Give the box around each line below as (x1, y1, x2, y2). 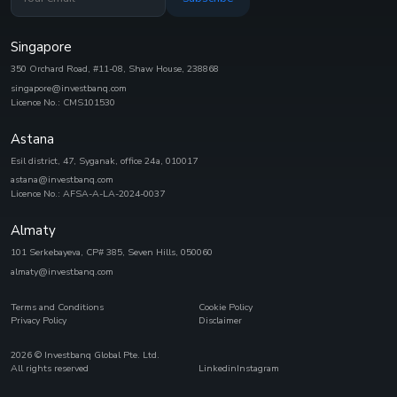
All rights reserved (11, 361, 89, 375)
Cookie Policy (198, 300, 253, 314)
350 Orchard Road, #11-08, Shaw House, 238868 (11, 62, 219, 76)
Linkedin (198, 361, 237, 375)
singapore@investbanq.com (11, 81, 127, 95)
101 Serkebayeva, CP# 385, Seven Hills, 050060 (11, 245, 213, 260)
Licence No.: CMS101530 (11, 95, 115, 109)
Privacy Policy (11, 313, 66, 327)
